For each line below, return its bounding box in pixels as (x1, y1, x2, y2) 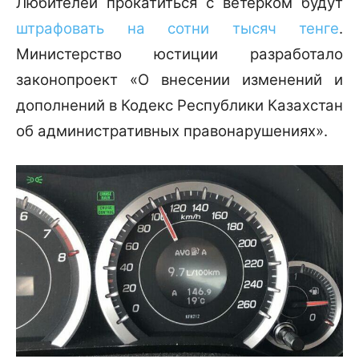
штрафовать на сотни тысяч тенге (16, 19, 339, 38)
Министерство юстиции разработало (16, 45, 343, 64)
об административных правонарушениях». (16, 122, 328, 141)
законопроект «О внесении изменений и (16, 71, 343, 90)
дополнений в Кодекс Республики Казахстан (16, 96, 343, 115)
